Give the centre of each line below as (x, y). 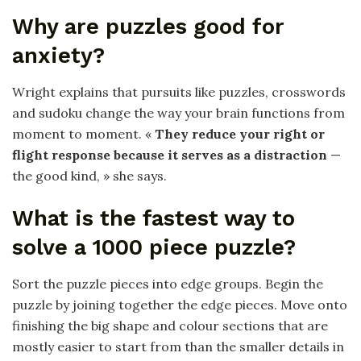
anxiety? (58, 56)
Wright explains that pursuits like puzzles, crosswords (179, 91)
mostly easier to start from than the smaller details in (178, 346)
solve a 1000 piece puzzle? (154, 248)
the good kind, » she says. (89, 175)
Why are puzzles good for (148, 27)
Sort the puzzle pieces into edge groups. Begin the (168, 283)
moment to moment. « (83, 133)
